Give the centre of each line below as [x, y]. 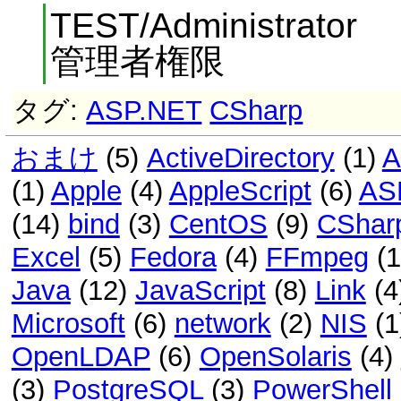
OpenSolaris [275, 357]
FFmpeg [317, 258]
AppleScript [240, 192]
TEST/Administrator [203, 25]
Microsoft [68, 324]
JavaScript [200, 291]
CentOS [218, 225]
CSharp [256, 110]
